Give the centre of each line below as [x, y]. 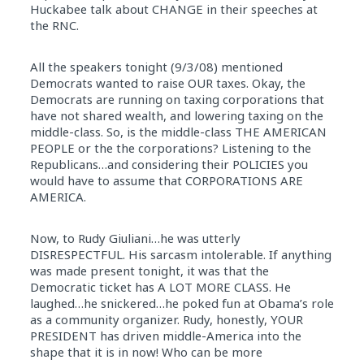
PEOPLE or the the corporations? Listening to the [170, 148]
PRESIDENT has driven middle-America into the [165, 336]
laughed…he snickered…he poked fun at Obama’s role [182, 303]
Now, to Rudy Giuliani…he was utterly [135, 238]
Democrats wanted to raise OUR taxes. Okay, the [167, 83]
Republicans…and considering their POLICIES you [169, 164]
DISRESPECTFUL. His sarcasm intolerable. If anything [180, 254]
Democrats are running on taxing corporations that [177, 99]
